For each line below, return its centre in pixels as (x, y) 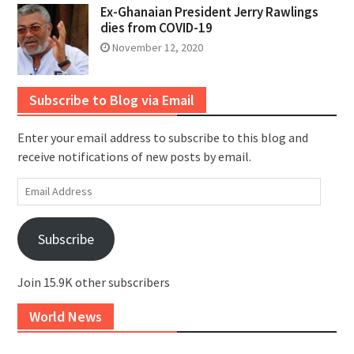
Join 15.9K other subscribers (93, 282)
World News (65, 316)
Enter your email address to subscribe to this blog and (162, 137)
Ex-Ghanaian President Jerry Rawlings (209, 11)
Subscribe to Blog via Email (111, 100)
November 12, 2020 (157, 47)
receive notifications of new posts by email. (134, 156)
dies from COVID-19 (156, 27)
